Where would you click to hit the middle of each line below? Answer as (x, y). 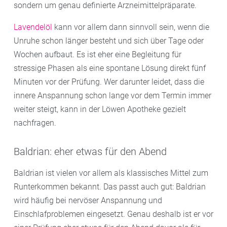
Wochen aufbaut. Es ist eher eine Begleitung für (98, 54)
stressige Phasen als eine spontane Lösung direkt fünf (110, 68)
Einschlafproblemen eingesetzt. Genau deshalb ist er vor (113, 214)
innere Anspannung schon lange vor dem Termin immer (112, 95)
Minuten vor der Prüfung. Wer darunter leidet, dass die (109, 82)
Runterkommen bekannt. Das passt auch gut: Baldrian (110, 186)
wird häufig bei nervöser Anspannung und (88, 200)
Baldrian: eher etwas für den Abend (90, 151)
